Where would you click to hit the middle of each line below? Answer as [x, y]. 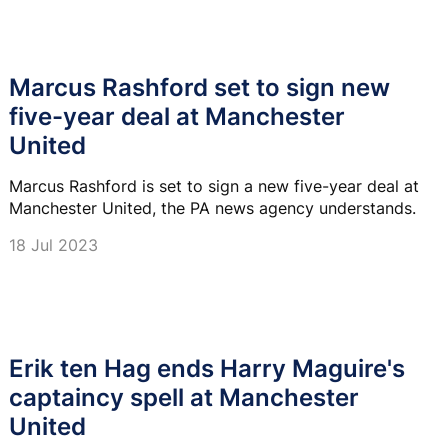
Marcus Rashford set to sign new [199, 87]
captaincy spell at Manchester [184, 397]
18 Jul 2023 [53, 244]
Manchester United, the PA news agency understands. [212, 207]
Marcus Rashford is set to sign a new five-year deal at [214, 185]
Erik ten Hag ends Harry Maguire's [207, 368]
